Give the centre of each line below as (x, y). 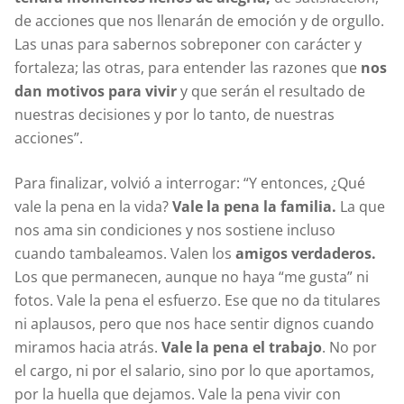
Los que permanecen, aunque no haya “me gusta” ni (192, 276)
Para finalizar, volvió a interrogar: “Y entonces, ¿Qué (190, 183)
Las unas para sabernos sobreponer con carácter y (188, 44)
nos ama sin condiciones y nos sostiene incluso (175, 230)
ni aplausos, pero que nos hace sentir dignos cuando (194, 323)
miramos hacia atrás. (88, 347)
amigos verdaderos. (306, 253)
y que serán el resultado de (271, 91)
